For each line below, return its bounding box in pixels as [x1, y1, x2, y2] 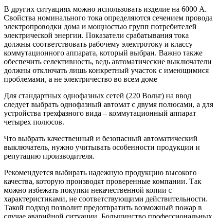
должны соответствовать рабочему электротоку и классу [4, 39, 193, 48]
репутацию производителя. [4, 151, 96, 160]
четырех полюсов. [4, 117, 64, 126]
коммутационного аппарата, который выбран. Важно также [4, 48, 202, 57]
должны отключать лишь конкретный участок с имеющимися [4, 66, 209, 74]
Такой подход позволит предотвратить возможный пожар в [4, 203, 202, 212]
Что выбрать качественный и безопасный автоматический [4, 134, 198, 143]
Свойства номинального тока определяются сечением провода [4, 13, 213, 22]
